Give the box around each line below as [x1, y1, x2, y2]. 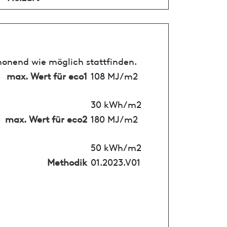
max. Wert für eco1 [6, 68, 87, 82]
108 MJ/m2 [90, 68, 138, 82]
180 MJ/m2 [90, 111, 138, 125]
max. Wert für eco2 [5, 111, 87, 125]
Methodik [47, 155, 87, 168]
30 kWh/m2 [90, 97, 141, 110]
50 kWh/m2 [90, 140, 141, 153]
